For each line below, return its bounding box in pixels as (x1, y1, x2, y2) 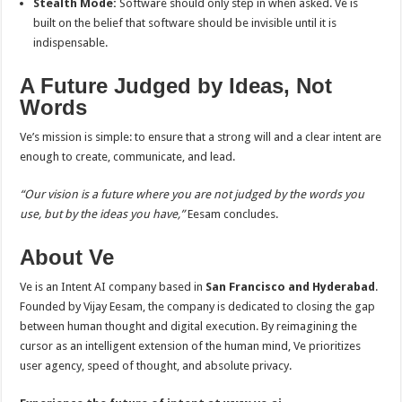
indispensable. (33, 36, 109, 49)
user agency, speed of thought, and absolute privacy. (20, 359, 293, 372)
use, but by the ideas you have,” (20, 207, 186, 221)
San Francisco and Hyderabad (205, 280, 376, 293)
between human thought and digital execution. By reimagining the (20, 319, 358, 333)
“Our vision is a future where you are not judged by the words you (20, 188, 365, 201)
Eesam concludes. (185, 207, 279, 221)
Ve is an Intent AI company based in (20, 280, 206, 293)
